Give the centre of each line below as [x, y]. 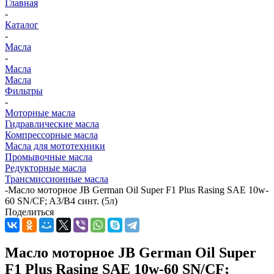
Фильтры [24, 91]
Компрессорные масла [51, 135]
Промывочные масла [49, 157]
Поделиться [29, 212]
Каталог [22, 25]
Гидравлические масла [52, 124]
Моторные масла [40, 113]
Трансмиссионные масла [57, 179]
